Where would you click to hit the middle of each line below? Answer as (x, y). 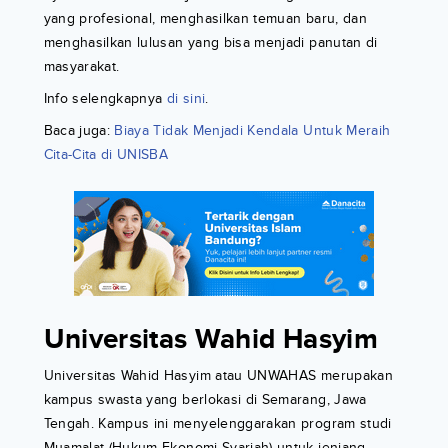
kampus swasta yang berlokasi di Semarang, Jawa (205, 400)
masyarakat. (81, 67)
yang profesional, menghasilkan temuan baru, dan (205, 19)
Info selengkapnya (105, 99)
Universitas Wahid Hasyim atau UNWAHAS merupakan (218, 376)
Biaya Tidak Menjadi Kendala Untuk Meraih (252, 131)
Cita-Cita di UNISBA (106, 155)
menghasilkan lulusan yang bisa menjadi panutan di (210, 43)
